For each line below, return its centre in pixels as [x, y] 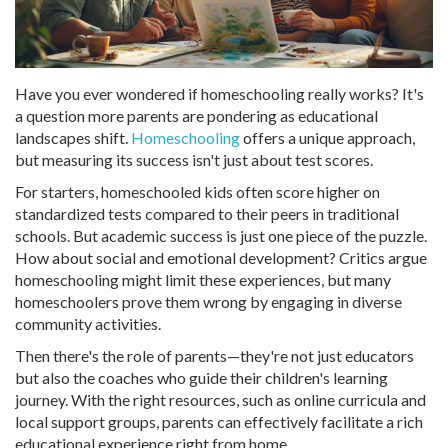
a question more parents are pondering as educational [196, 116]
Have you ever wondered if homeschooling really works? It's [219, 94]
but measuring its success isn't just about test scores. [194, 160]
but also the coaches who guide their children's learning [201, 378]
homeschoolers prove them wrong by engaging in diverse [208, 302]
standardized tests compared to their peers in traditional [207, 214]
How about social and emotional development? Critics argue [221, 258]
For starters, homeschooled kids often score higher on [197, 192]
